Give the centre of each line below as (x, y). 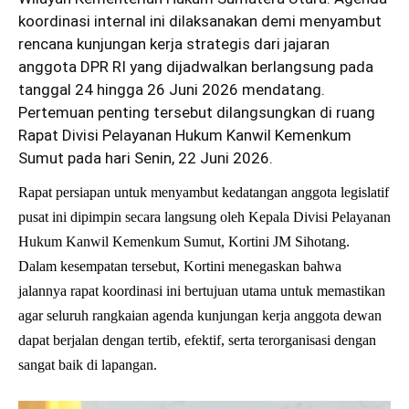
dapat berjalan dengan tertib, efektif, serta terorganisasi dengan (197, 340)
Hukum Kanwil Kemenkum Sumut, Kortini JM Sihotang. (184, 241)
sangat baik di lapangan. (88, 364)
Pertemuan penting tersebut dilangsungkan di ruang (197, 112)
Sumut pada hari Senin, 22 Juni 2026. (146, 157)
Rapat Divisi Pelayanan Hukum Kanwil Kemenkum (185, 135)
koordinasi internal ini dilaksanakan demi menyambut (200, 21)
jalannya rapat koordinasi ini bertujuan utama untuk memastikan (202, 290)
